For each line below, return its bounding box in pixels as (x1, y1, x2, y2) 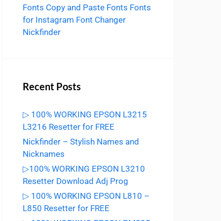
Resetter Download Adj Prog (23, 176, 128, 186)
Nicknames (23, 149, 65, 159)
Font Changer (76, 15, 126, 25)
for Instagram (23, 15, 74, 25)
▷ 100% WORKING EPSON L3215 (23, 110, 147, 119)
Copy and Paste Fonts (46, 2, 128, 12)
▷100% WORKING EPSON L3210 (23, 164, 145, 174)
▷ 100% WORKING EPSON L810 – (23, 191, 149, 201)
